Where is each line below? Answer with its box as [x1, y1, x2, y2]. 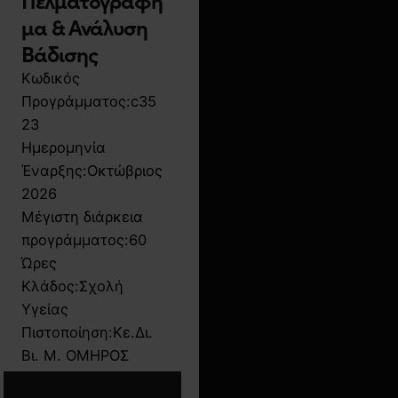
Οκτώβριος [87, 162, 163, 180]
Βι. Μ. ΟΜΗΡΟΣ [21, 346, 129, 365]
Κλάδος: [21, 277, 79, 296]
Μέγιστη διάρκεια [21, 208, 143, 227]
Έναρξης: [21, 162, 87, 180]
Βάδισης [21, 38, 98, 68]
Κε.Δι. [113, 323, 153, 342]
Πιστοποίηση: [21, 323, 113, 342]
